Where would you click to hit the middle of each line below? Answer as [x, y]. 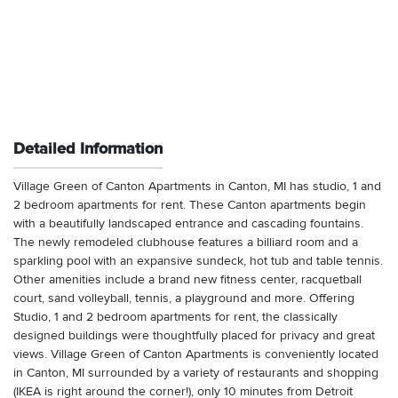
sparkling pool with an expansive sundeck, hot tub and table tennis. [198, 262]
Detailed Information [88, 149]
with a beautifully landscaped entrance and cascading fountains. [188, 224]
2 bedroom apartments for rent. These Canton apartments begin [190, 206]
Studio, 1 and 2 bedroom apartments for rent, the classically [175, 318]
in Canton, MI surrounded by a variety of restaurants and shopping [196, 374]
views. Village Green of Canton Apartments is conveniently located [196, 355]
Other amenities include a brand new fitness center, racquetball [187, 280]
